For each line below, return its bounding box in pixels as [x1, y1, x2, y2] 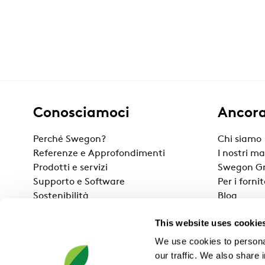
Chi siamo [218, 135, 261, 145]
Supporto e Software [33, 177, 125, 188]
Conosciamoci [33, 106, 130, 121]
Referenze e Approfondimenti [33, 149, 165, 159]
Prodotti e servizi [33, 163, 108, 173]
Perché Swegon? [33, 135, 106, 145]
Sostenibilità [33, 192, 89, 202]
